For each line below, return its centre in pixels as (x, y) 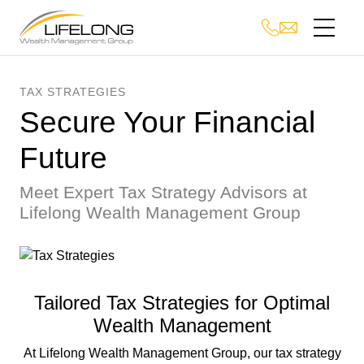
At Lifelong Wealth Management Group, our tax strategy (182, 353)
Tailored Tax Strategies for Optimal (182, 303)
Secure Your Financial (167, 123)
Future (63, 158)
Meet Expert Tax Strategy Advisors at (163, 193)
